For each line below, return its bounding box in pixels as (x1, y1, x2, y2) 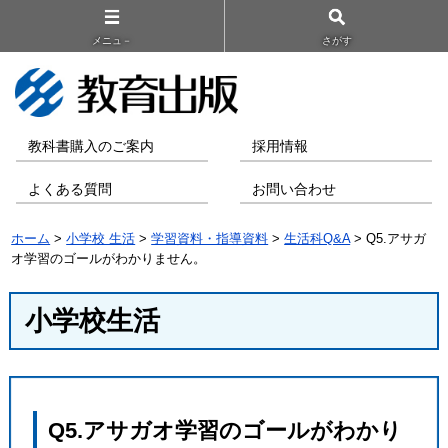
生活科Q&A (284, 231, 351, 247)
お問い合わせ (252, 181, 337, 197)
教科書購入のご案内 (28, 139, 155, 155)
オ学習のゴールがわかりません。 (11, 251, 207, 267)
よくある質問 (28, 181, 113, 197)
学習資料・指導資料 (151, 231, 269, 247)
